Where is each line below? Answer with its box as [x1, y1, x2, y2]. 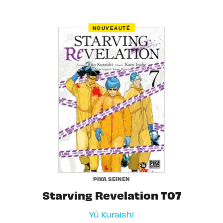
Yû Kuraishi [89, 209, 134, 220]
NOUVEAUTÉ [92, 25, 131, 31]
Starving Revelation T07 [42, 188, 181, 203]
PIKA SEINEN [93, 175, 130, 183]
